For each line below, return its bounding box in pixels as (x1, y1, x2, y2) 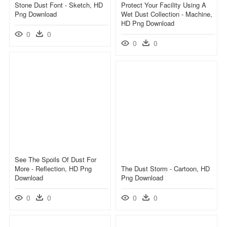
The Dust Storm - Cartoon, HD (121, 163, 210, 173)
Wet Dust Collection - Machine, (121, 9, 212, 19)
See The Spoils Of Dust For (15, 154, 96, 164)
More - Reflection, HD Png (15, 163, 92, 173)
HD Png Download (121, 18, 174, 28)
